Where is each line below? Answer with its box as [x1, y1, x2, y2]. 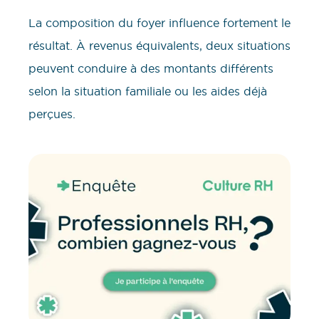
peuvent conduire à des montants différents [28, 61, 273, 75]
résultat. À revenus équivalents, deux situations [28, 38, 291, 53]
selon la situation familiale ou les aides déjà [28, 83, 267, 98]
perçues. [28, 106, 75, 121]
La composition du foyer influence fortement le [28, 15, 291, 30]
